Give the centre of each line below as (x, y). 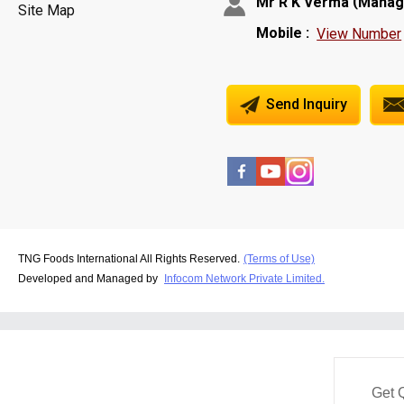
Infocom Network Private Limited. (244, 278)
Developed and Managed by (89, 278)
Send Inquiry (305, 105)
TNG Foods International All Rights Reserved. (129, 258)
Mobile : (283, 32)
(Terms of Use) (279, 258)
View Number (359, 34)
